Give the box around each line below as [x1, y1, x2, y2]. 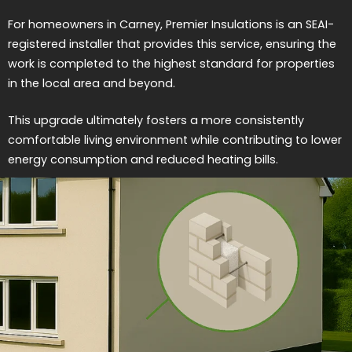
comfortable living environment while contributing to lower [8, 131, 342, 148]
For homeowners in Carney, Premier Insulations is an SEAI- [8, 16, 334, 33]
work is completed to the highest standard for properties [8, 56, 335, 72]
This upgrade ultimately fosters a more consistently [8, 112, 304, 128]
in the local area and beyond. [8, 75, 175, 92]
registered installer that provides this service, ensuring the [8, 36, 336, 53]
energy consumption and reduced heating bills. [8, 151, 278, 167]
